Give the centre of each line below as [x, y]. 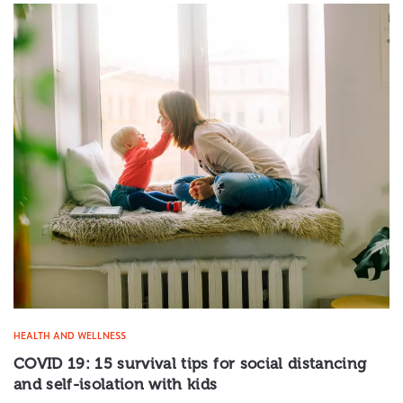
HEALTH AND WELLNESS [70, 335]
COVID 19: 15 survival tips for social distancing [190, 363]
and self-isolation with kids [116, 384]
